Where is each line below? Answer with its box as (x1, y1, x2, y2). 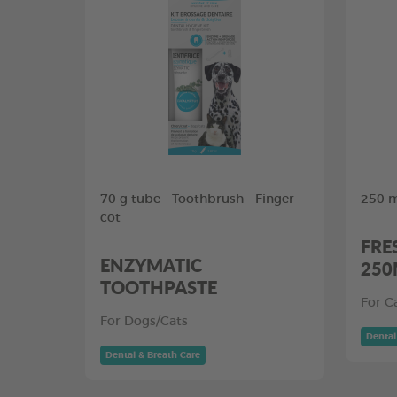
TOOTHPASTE (100, 275, 217, 300)
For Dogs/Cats (100, 315, 188, 328)
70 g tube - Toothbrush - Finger (100, 193, 294, 206)
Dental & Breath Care (105, 351, 200, 360)
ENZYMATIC (100, 253, 202, 277)
